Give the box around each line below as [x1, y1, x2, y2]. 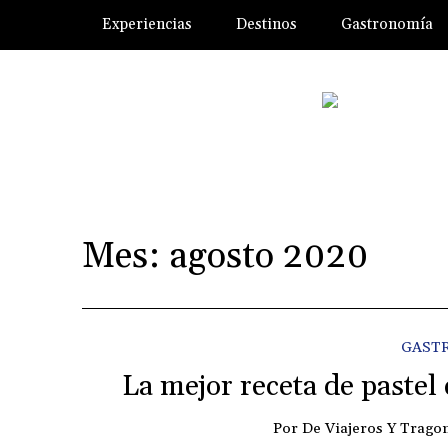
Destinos [235, 15, 297, 34]
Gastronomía [340, 15, 433, 34]
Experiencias [101, 15, 192, 34]
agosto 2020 [169, 233, 369, 279]
